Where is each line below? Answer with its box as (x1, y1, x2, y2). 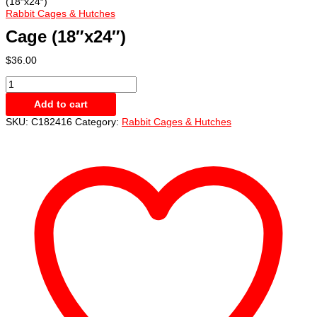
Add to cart (34, 98, 88, 110)
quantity (5, 100, 40, 111)
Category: (75, 116, 122, 127)
